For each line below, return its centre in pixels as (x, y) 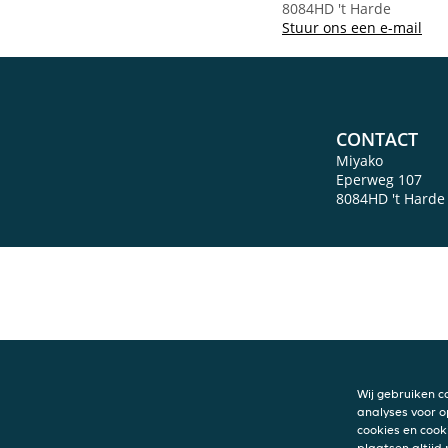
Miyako (359, 160)
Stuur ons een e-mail (352, 27)
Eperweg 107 (379, 179)
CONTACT (377, 139)
